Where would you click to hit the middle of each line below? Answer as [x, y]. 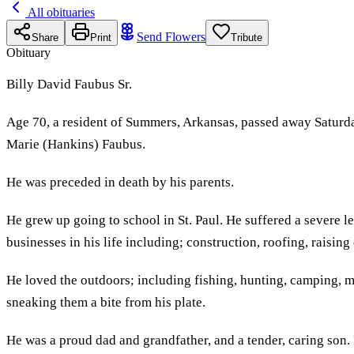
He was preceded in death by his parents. [120, 182]
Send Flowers [171, 36]
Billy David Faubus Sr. [69, 84]
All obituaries [60, 12]
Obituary [28, 52]
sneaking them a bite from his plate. [106, 302]
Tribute [247, 37]
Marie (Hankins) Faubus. [76, 144]
